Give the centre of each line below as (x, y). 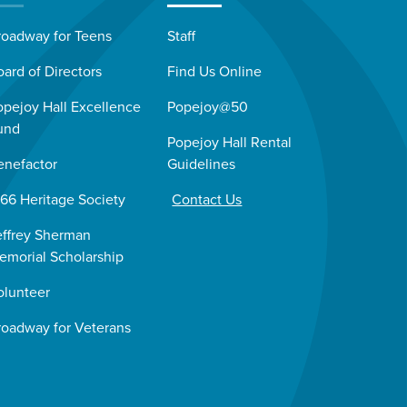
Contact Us (207, 200)
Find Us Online (215, 72)
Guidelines (202, 165)
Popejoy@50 (208, 108)
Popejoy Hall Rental (230, 143)
